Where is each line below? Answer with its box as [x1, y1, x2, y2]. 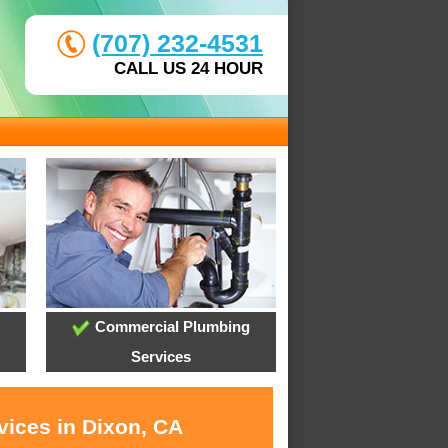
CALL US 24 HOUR [114, 59, 263, 78]
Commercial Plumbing [90, 318, 250, 336]
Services [130, 348, 191, 366]
